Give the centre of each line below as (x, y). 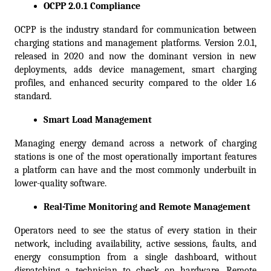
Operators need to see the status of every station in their (135, 231)
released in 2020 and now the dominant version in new (135, 57)
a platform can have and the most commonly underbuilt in (135, 170)
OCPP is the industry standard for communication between (135, 30)
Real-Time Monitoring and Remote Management (147, 207)
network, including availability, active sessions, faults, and (135, 244)
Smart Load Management (98, 120)
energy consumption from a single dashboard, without (135, 257)
